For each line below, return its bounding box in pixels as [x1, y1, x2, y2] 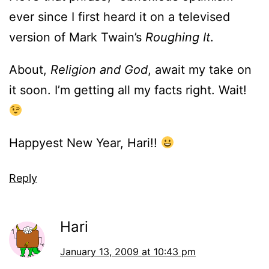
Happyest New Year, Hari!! [9, 136, 161, 151]
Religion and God [50, 62, 148, 77]
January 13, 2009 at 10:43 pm [60, 246, 196, 258]
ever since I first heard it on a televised [9, 10, 230, 25]
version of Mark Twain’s [9, 30, 145, 45]
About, [9, 62, 50, 77]
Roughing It [145, 30, 210, 45]
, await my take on [148, 62, 252, 77]
